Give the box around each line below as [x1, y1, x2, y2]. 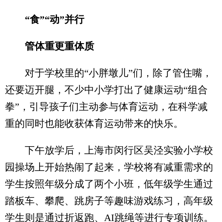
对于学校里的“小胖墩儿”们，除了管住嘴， [5, 67, 212, 78]
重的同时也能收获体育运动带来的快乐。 [5, 118, 183, 129]
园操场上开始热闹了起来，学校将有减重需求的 [5, 162, 213, 172]
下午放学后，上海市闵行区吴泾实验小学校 [5, 145, 213, 156]
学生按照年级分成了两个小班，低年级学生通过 [5, 178, 213, 189]
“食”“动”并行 [5, 14, 84, 25]
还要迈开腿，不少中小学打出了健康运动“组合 [5, 84, 208, 95]
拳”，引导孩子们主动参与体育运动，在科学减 [5, 101, 208, 112]
